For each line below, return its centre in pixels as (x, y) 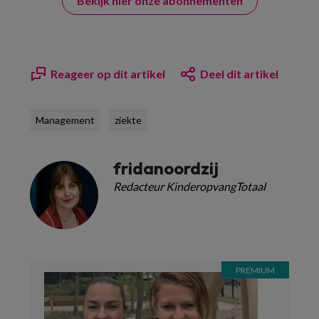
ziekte (128, 120)
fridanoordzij (166, 168)
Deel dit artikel (239, 74)
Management (65, 120)
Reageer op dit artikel (108, 74)
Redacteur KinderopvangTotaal (189, 186)
